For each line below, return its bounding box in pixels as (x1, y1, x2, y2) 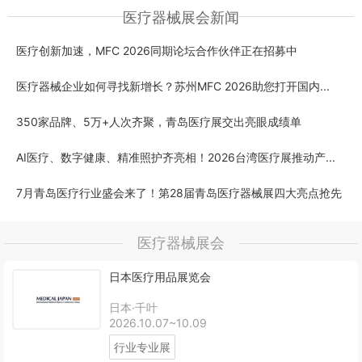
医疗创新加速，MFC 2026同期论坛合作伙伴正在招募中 (16, 43, 297, 57)
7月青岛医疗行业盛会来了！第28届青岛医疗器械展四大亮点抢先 (16, 185, 342, 200)
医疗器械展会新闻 (123, 5, 239, 27)
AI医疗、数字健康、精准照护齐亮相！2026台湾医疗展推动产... (16, 149, 335, 164)
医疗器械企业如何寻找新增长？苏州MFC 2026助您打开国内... (16, 78, 330, 93)
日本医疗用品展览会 (109, 269, 211, 284)
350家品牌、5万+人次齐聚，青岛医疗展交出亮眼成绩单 (16, 114, 301, 128)
